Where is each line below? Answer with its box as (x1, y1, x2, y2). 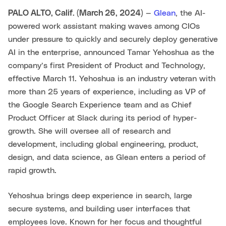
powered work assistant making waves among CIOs (8, 22, 200, 30)
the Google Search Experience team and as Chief (8, 101, 192, 109)
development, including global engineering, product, (8, 140, 198, 148)
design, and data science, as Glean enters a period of (8, 153, 206, 161)
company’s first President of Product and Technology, (8, 62, 205, 70)
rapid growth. (8, 166, 56, 175)
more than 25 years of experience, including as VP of (8, 88, 206, 96)
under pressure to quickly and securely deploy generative (8, 35, 218, 43)
